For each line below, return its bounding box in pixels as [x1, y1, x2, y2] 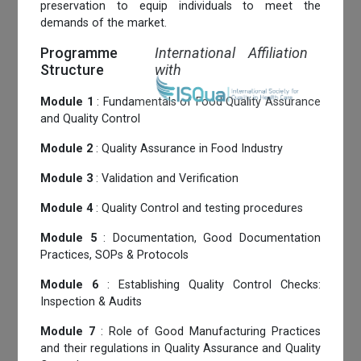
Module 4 [40, 201, 93, 215]
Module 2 [40, 141, 93, 156]
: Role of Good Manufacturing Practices [95, 324, 321, 338]
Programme [40, 44, 118, 61]
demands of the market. [40, 15, 168, 30]
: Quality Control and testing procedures [93, 201, 304, 215]
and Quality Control [40, 111, 141, 126]
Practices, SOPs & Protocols [40, 247, 189, 262]
